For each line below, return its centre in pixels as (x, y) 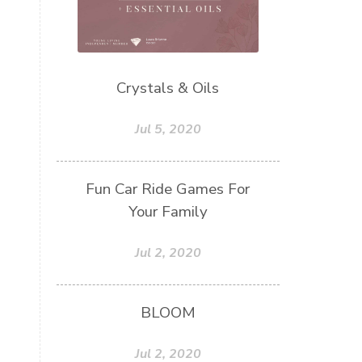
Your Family (168, 211)
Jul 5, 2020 (168, 129)
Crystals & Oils (168, 88)
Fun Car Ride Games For (168, 189)
